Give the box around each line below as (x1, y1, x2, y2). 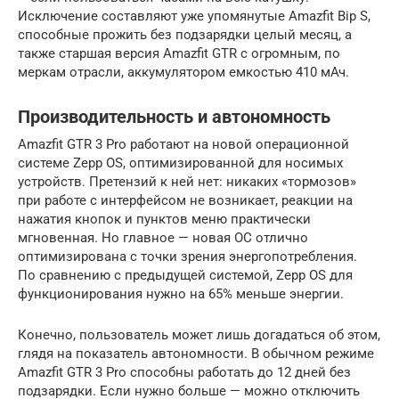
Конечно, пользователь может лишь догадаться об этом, (18, 326, 380, 343)
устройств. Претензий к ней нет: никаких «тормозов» (18, 173, 356, 190)
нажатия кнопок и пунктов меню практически (18, 210, 311, 227)
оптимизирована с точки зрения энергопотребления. (18, 248, 357, 265)
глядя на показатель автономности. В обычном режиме (18, 345, 374, 362)
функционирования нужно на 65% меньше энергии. (18, 285, 347, 302)
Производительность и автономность (18, 107, 330, 127)
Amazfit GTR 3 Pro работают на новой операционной (18, 135, 349, 152)
